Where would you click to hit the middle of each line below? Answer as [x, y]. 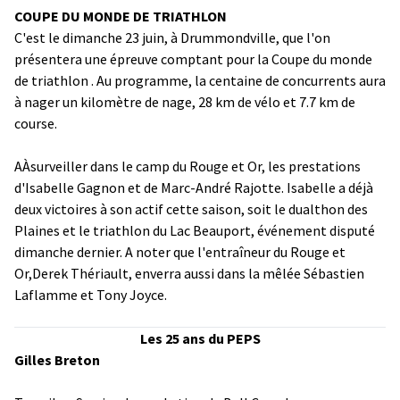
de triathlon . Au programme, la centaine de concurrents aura [200, 80]
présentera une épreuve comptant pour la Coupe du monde [193, 58]
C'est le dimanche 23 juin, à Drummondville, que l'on [172, 37]
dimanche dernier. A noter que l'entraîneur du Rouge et [180, 251]
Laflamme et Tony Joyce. [91, 294]
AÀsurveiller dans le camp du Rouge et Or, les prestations [187, 166]
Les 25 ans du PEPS [200, 338]
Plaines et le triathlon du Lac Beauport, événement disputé [195, 230]
